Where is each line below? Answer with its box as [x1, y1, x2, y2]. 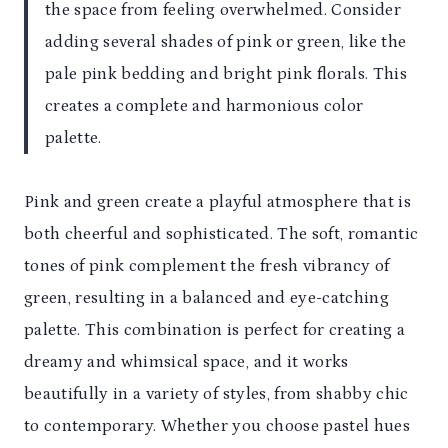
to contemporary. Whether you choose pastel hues [24, 415, 410, 436]
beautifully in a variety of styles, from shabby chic [24, 383, 409, 404]
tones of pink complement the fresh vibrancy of [24, 255, 390, 276]
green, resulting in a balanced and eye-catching [24, 287, 389, 308]
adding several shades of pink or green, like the [45, 31, 407, 52]
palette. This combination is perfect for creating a [24, 319, 406, 340]
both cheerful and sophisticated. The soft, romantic [24, 223, 419, 244]
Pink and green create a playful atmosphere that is [24, 191, 411, 212]
